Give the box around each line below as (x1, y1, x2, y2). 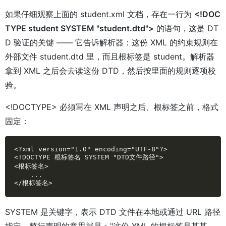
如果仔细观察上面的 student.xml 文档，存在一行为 (5, 9, 194, 20)
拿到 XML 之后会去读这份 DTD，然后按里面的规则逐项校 (5, 66, 216, 76)
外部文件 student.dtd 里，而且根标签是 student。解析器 (5, 51, 214, 62)
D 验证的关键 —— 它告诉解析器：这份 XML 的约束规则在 (5, 37, 218, 48)
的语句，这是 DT (154, 23, 218, 34)
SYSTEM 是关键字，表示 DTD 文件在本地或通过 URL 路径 (5, 207, 220, 217)
